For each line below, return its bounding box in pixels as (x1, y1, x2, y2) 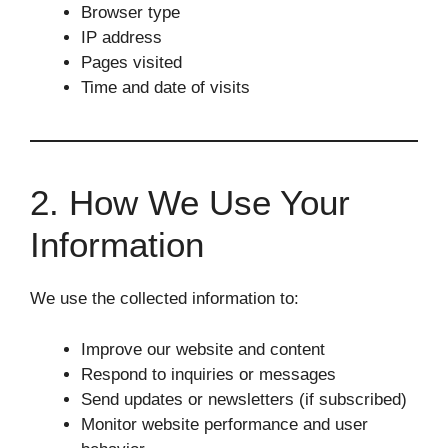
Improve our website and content (81, 339, 325, 359)
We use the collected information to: (30, 289, 299, 308)
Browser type (81, 3, 180, 22)
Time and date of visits (81, 78, 250, 97)
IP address (81, 28, 162, 47)
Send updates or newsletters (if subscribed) (81, 389, 407, 409)
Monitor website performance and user (81, 414, 368, 434)
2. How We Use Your (30, 183, 350, 222)
